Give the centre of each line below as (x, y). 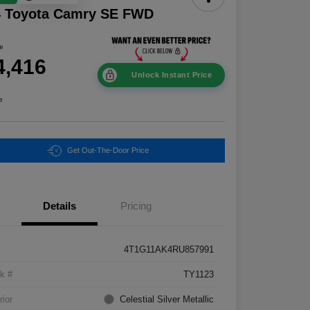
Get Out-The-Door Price (108, 150)
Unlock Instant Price (172, 75)
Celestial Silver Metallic (167, 299)
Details (60, 206)
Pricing (136, 206)
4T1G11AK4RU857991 (169, 249)
